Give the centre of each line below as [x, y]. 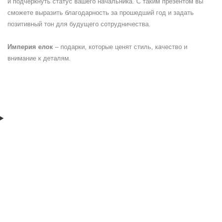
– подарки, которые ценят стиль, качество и [120, 47]
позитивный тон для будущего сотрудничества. [79, 24]
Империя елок [30, 47]
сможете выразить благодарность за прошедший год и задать [101, 13]
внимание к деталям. [39, 58]
